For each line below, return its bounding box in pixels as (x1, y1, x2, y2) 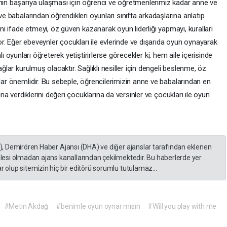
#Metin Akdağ (4, 202, 49, 211)
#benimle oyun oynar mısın (56, 202, 140, 211)
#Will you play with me (147, 202, 217, 211)
